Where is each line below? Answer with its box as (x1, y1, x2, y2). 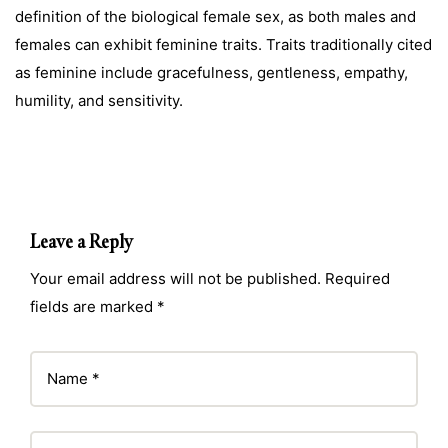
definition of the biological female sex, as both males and (15, 6, 416, 26)
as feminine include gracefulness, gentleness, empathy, (15, 62, 408, 82)
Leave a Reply (30, 229, 133, 254)
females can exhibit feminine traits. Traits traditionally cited (15, 34, 432, 54)
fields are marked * (30, 296, 165, 316)
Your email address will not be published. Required (30, 268, 390, 288)
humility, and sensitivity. (15, 90, 183, 110)
